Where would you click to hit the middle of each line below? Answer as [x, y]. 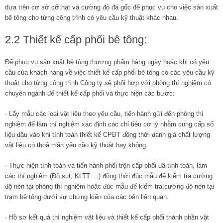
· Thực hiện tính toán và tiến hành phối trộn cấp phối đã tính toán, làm [106, 165]
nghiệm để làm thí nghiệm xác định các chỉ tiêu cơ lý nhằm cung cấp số [109, 124]
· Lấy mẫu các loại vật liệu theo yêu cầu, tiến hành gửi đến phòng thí [104, 113]
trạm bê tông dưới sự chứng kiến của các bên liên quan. [87, 197]
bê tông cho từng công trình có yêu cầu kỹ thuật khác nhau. [92, 17]
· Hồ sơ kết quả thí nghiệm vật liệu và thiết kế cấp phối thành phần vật [107, 217]
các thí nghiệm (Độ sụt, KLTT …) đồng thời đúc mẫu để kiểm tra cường [109, 176]
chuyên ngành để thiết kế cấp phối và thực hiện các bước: [90, 93]
